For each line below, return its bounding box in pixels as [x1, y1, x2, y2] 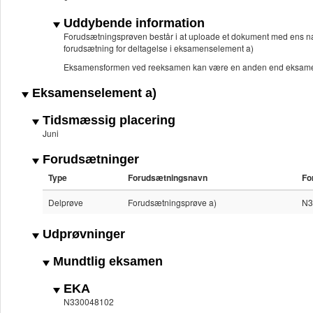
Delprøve [48, 196, 83, 209]
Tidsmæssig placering [39, 113, 175, 128]
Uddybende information [60, 16, 205, 31]
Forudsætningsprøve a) [128, 196, 217, 209]
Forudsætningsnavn [128, 171, 208, 184]
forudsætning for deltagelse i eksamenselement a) [64, 42, 254, 54]
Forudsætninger [39, 152, 139, 167]
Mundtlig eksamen [50, 254, 163, 269]
